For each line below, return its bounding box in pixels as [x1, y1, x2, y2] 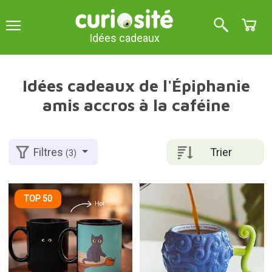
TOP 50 [23, 194, 52, 203]
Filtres [33, 146, 66, 159]
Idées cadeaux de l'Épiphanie [22, 76, 250, 95]
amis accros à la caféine [42, 95, 230, 115]
